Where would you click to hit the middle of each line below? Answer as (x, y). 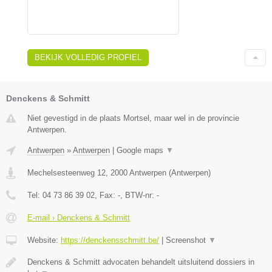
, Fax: (106, 195)
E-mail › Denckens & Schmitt (79, 217)
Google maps (141, 150)
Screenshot (187, 240)
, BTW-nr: (138, 195)
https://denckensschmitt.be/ (110, 240)
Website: (44, 240)
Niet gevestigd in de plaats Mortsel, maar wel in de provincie (133, 118)
